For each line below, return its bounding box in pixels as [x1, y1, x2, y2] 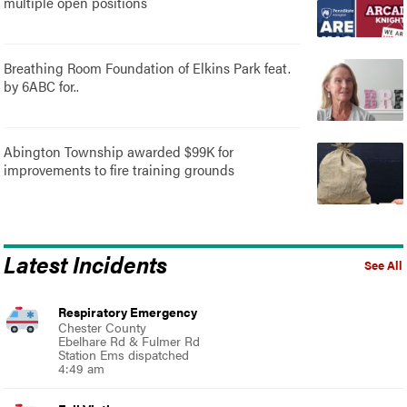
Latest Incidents [4, 246, 168, 280]
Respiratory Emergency [58, 302, 198, 321]
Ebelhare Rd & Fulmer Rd [58, 331, 201, 350]
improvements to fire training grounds [4, 158, 235, 180]
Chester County [58, 317, 147, 336]
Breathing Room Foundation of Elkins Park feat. [4, 56, 292, 78]
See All [363, 256, 402, 273]
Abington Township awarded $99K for [4, 140, 234, 162]
